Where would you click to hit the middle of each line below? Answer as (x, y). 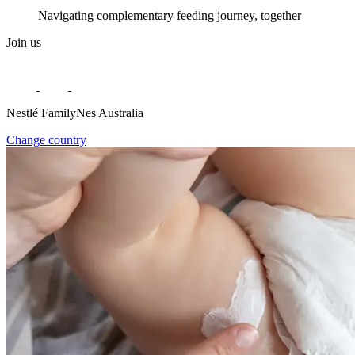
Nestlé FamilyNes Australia (75, 113)
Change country (46, 140)
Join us (24, 42)
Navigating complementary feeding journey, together (170, 15)
